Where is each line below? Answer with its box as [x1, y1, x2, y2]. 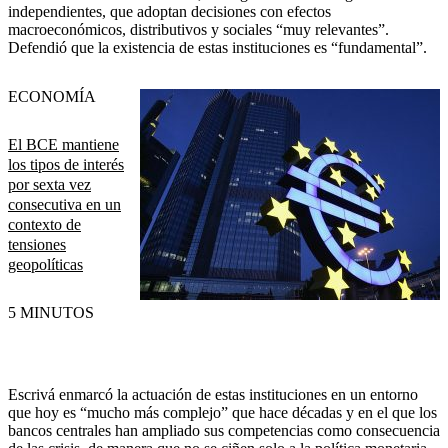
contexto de [8, 215, 81, 233]
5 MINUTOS [8, 303, 94, 321]
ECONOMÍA [8, 88, 96, 106]
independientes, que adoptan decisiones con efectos [8, 3, 331, 21]
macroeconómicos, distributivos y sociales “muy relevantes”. [8, 21, 389, 39]
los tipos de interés [8, 155, 124, 173]
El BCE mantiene [8, 135, 119, 153]
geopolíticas [8, 255, 83, 273]
